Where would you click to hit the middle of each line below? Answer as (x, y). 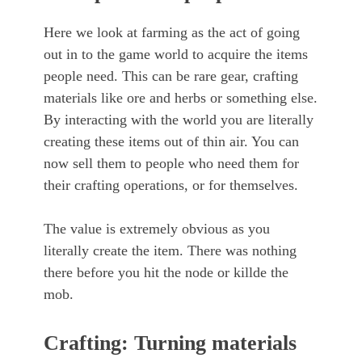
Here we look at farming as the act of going (172, 33)
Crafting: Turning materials (170, 343)
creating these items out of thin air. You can (171, 142)
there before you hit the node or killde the (166, 273)
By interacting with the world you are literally (179, 120)
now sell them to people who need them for (171, 164)
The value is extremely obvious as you (157, 229)
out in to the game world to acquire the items (176, 55)
